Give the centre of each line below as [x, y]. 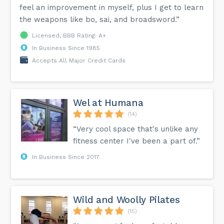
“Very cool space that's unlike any [136, 129]
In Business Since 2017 [66, 157]
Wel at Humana [108, 102]
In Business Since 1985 [66, 48]
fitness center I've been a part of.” [137, 141]
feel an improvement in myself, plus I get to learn [112, 7]
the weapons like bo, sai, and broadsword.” [100, 19]
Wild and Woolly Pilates [126, 199]
